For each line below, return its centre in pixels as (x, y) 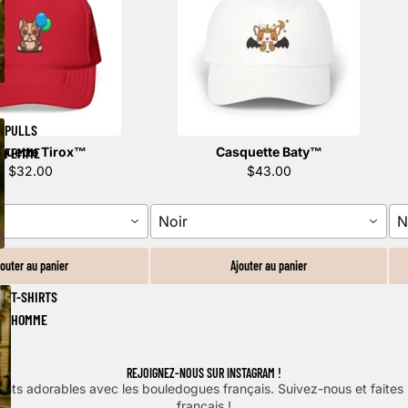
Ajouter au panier (269, 265)
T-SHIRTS (34, 296)
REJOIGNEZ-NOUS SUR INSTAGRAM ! (204, 372)
